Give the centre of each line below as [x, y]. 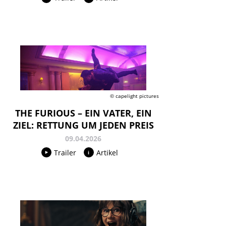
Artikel [107, 152]
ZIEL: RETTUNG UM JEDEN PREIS [83, 125]
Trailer [65, 152]
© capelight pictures [134, 96]
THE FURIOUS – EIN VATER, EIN [83, 113]
